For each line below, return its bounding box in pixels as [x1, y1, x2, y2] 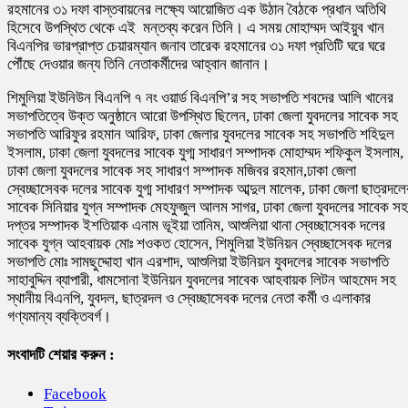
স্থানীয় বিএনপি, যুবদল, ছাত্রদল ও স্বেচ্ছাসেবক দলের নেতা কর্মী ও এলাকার [7, 289, 371, 307]
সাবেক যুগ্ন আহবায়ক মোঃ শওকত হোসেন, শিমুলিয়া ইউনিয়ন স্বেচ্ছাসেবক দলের [7, 234, 392, 252]
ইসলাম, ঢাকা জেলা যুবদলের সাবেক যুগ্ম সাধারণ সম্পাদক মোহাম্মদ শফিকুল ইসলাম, [7, 143, 403, 161]
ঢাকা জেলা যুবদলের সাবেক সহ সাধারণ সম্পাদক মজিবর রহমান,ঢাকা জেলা [7, 161, 356, 179]
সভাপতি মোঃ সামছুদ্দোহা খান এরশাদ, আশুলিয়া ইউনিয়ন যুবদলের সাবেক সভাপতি [7, 252, 389, 270]
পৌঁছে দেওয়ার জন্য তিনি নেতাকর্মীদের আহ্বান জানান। [7, 55, 270, 73]
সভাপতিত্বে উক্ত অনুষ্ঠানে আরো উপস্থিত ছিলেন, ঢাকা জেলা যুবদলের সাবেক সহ [7, 107, 398, 125]
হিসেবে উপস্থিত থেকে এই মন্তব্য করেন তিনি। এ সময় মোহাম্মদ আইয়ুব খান [7, 18, 384, 36]
